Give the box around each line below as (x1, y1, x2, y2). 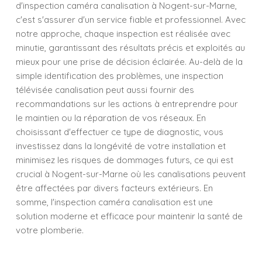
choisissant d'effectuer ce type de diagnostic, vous (16, 126, 223, 137)
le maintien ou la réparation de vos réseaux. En (16, 112, 206, 123)
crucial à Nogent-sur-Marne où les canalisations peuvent (16, 168, 246, 180)
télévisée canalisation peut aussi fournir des (16, 84, 194, 95)
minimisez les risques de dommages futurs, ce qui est (16, 154, 233, 166)
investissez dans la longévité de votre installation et (16, 140, 226, 151)
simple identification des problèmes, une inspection (16, 70, 223, 81)
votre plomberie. (16, 225, 84, 236)
